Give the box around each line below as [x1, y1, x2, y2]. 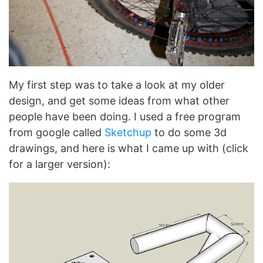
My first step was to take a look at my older [9, 79, 225, 91]
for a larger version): [9, 158, 110, 170]
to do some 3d [151, 126, 227, 139]
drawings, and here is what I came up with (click [9, 142, 248, 154]
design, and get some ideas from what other [9, 95, 230, 107]
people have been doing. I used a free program [9, 110, 241, 123]
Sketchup [104, 126, 151, 139]
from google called [9, 126, 104, 139]
